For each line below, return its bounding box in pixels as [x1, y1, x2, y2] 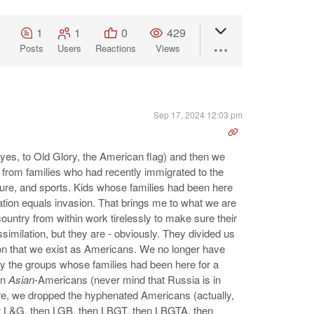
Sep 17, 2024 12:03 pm [153, 109, 243, 121]
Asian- [8, 272, 38, 287]
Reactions [95, 41, 136, 55]
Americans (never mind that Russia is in [38, 272, 221, 287]
